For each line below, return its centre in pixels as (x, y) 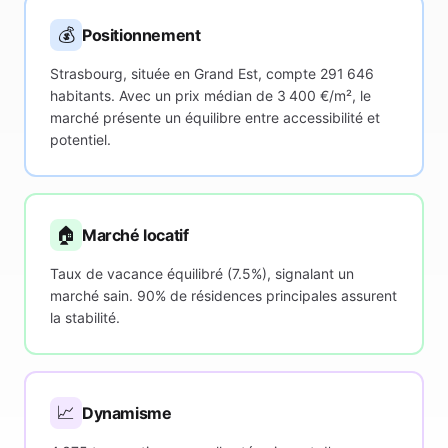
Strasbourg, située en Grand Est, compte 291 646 (212, 73)
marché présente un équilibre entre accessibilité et (215, 117)
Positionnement (141, 35)
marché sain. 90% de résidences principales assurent (223, 295)
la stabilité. (85, 317)
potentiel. (80, 139)
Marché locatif (135, 235)
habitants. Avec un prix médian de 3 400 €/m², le (210, 95)
